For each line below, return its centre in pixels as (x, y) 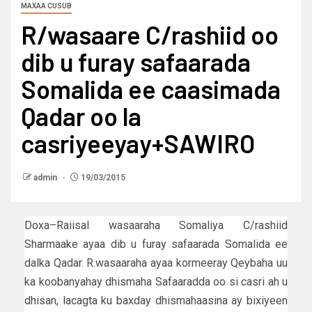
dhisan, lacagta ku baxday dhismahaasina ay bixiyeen (156, 301)
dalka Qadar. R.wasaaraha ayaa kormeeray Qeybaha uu (156, 263)
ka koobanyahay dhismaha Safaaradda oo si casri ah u (156, 282)
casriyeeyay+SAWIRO (138, 143)
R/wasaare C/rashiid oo (150, 35)
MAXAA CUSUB (46, 6)
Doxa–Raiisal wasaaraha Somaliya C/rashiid (156, 226)
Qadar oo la (81, 116)
